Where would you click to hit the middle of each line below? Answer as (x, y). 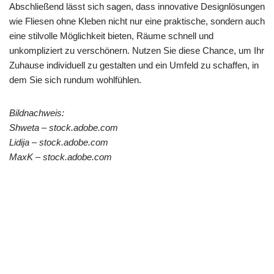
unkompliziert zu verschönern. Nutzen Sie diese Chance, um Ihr (137, 50)
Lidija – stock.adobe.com (59, 142)
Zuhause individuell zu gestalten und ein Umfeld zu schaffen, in (134, 65)
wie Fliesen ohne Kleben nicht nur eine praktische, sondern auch (137, 21)
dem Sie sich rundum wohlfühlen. (75, 80)
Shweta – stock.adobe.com (64, 127)
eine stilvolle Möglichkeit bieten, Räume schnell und (111, 35)
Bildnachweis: (37, 113)
